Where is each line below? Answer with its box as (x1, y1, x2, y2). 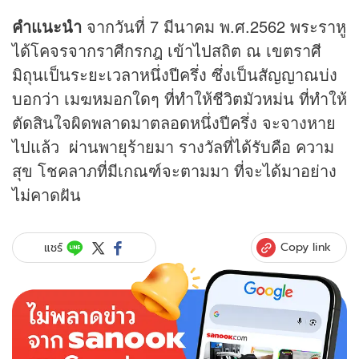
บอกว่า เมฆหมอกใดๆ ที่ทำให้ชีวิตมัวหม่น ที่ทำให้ (12, 87, 347, 111)
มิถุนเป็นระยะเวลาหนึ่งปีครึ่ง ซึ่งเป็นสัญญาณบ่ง (12, 63, 337, 87)
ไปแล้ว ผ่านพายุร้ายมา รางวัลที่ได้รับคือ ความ (12, 135, 334, 159)
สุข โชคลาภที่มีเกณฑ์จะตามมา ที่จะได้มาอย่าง (12, 159, 337, 183)
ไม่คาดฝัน (12, 183, 81, 207)
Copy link (280, 239, 331, 256)
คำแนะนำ (12, 14, 87, 38)
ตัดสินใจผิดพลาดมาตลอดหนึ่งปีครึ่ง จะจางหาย (12, 111, 336, 135)
